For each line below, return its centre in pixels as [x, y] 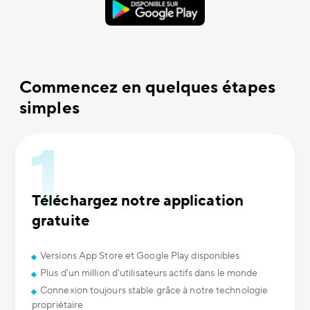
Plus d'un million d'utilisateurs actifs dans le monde [149, 273]
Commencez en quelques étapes [147, 88]
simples [49, 108]
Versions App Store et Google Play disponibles [140, 256]
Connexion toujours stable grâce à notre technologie [154, 291]
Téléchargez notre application [138, 201]
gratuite [61, 221]
